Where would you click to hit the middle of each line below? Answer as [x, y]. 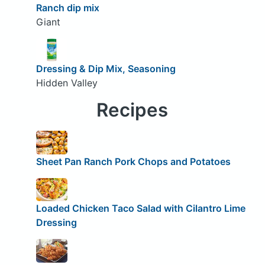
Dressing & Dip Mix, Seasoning [106, 69]
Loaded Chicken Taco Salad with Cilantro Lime [140, 209]
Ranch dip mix [67, 7]
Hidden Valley [67, 83]
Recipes [132, 110]
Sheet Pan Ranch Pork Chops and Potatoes [133, 161]
